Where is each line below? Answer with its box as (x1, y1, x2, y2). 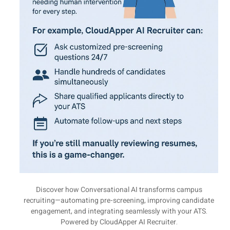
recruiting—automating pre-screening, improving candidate (24, 195, 214, 206)
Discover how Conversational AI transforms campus (35, 184, 202, 196)
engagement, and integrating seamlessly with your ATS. (30, 206, 207, 217)
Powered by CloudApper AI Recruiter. (60, 217, 178, 228)
